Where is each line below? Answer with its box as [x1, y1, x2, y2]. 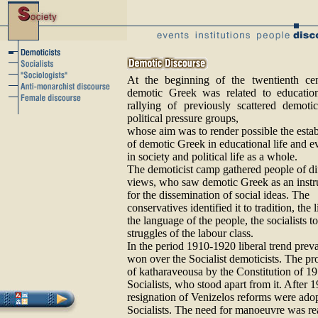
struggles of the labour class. [127, 227, 253, 239]
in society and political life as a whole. [127, 150, 297, 163]
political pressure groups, [127, 112, 238, 124]
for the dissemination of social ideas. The [127, 189, 309, 201]
